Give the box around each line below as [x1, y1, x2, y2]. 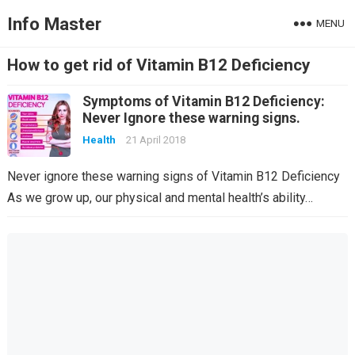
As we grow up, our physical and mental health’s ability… [6, 190, 313, 205]
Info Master [6, 13, 101, 34]
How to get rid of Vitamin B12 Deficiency [6, 55, 310, 74]
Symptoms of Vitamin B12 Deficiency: [82, 94, 325, 109]
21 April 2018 [125, 134, 185, 146]
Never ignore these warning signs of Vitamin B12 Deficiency [6, 169, 346, 184]
